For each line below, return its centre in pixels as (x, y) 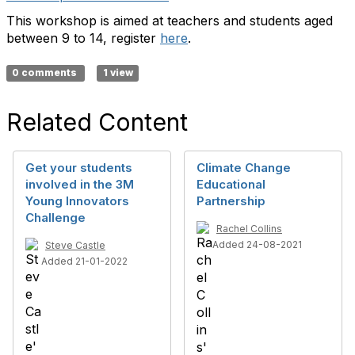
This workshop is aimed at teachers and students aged (170, 21)
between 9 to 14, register (81, 38)
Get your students (79, 168)
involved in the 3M (80, 184)
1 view (118, 73)
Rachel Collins (249, 229)
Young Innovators (77, 201)
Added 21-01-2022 (84, 261)
